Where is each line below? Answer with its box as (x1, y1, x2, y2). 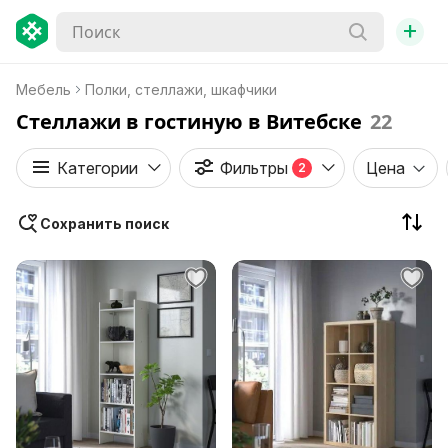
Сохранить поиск (40, 215, 169, 232)
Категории (57, 158, 138, 178)
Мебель (16, 81, 71, 98)
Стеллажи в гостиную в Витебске (16, 108, 362, 135)
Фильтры (220, 158, 288, 178)
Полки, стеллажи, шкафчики (85, 81, 277, 98)
